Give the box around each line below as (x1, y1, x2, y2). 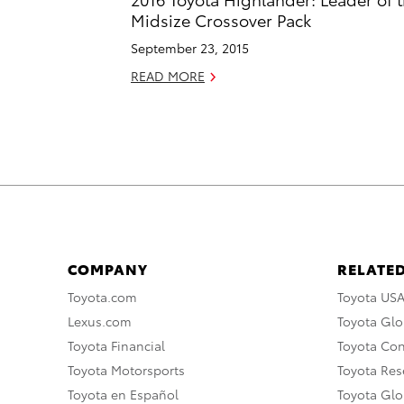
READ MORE (131, 66, 205, 85)
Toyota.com (68, 287, 137, 306)
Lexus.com (68, 311, 132, 330)
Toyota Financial (68, 335, 165, 354)
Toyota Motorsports (68, 360, 185, 379)
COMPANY (68, 257, 148, 279)
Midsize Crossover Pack (131, 7, 311, 31)
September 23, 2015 (131, 38, 249, 57)
